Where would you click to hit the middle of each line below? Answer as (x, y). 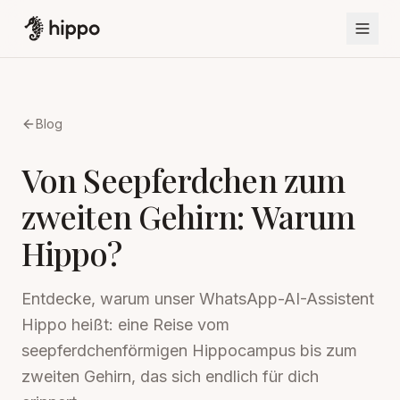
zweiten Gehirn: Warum (188, 216)
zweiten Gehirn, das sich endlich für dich (170, 376)
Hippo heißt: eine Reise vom (125, 325)
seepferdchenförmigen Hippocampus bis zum (189, 350)
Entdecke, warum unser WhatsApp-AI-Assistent (198, 299)
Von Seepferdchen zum (183, 179)
